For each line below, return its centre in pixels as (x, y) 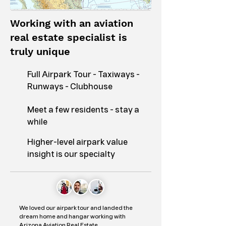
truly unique (40, 51)
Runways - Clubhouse (70, 87)
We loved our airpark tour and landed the (76, 208)
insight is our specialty (71, 155)
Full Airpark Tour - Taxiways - (83, 75)
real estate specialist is (69, 37)
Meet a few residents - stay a (83, 110)
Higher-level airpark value (77, 143)
